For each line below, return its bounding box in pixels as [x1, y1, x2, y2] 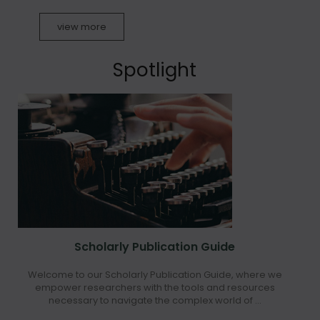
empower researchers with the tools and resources [34, 281, 275, 295]
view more [57, 20, 106, 34]
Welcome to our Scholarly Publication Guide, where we [27, 268, 282, 282]
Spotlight [113, 57, 196, 84]
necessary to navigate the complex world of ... [48, 294, 261, 308]
